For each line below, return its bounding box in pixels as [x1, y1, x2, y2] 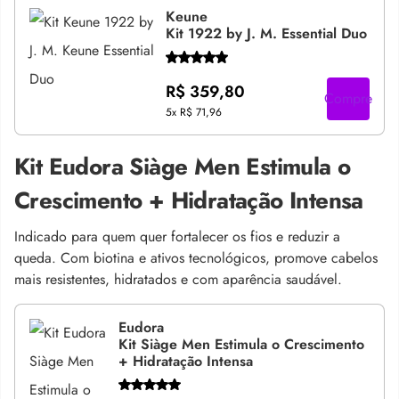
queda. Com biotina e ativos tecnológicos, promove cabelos [14, 247, 378, 268]
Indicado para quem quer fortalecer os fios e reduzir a [14, 225, 340, 247]
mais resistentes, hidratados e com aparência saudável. [14, 268, 342, 289]
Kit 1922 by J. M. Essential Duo [165, 23, 367, 45]
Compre [324, 87, 372, 109]
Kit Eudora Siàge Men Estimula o [14, 149, 351, 183]
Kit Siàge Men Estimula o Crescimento [118, 333, 364, 354]
